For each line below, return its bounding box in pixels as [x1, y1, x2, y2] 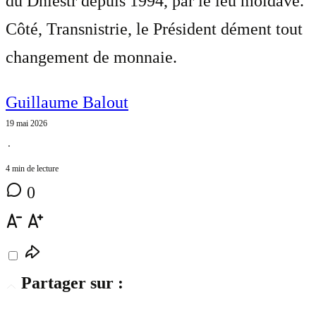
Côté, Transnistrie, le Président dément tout [6, 19, 303, 38]
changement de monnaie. [6, 47, 177, 66]
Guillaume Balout [6, 92, 128, 111]
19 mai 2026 [6, 118, 47, 128]
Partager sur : [21, 273, 123, 292]
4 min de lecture [6, 163, 59, 174]
